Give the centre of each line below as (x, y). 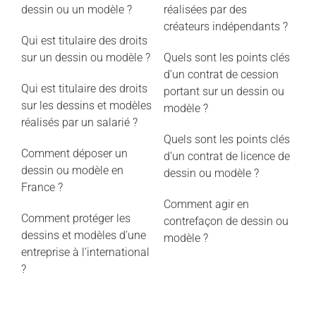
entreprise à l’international (85, 253)
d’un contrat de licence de (226, 157)
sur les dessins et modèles (86, 106)
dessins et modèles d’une (83, 236)
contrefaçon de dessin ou (226, 221)
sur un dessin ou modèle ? (85, 58)
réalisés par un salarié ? (79, 123)
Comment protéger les (75, 219)
